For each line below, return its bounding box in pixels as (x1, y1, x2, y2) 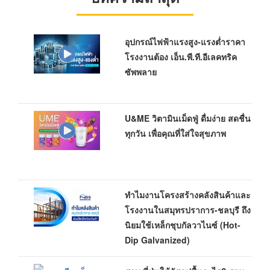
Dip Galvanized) (124, 234, 190, 246)
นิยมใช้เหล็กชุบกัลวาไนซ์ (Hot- (124, 219, 240, 231)
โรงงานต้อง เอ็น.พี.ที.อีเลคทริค (124, 51, 237, 63)
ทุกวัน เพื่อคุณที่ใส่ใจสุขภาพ (124, 127, 226, 139)
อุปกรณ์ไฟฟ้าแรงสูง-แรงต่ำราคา (124, 36, 245, 48)
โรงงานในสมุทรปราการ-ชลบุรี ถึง (124, 204, 251, 216)
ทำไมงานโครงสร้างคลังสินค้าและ (124, 189, 251, 201)
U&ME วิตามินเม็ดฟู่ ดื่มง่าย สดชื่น (124, 112, 251, 124)
